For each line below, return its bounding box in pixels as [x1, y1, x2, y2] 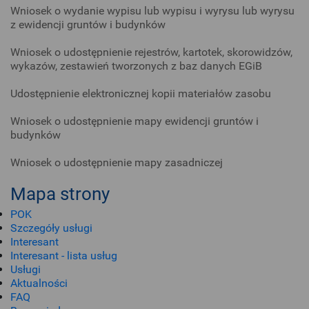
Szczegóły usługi [10, 221, 92, 235]
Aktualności [10, 277, 68, 290]
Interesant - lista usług [10, 249, 117, 262]
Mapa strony [10, 183, 110, 204]
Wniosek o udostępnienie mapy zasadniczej [10, 156, 223, 169]
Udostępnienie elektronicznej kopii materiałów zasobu [10, 87, 271, 100]
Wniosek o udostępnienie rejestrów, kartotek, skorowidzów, [10, 46, 292, 59]
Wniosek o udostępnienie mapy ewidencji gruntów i [10, 114, 259, 128]
